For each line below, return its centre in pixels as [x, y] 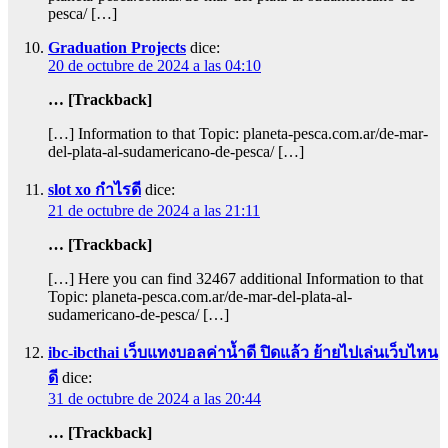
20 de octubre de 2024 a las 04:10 [154, 66]
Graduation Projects [117, 48]
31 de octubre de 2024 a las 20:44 [154, 399]
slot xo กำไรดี [94, 190]
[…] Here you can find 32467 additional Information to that [235, 279]
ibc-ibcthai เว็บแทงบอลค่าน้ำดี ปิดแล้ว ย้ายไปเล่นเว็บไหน [243, 353]
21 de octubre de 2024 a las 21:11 [154, 211]
